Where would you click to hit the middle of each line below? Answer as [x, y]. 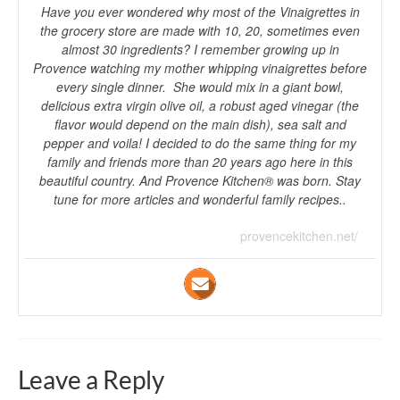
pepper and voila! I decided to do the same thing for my [200, 143]
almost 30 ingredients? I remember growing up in [200, 50]
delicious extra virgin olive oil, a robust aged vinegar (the [200, 106]
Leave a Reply [91, 380]
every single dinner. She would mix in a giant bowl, [200, 87]
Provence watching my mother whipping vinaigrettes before [200, 68]
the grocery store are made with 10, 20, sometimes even [200, 31]
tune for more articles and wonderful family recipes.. [200, 200]
